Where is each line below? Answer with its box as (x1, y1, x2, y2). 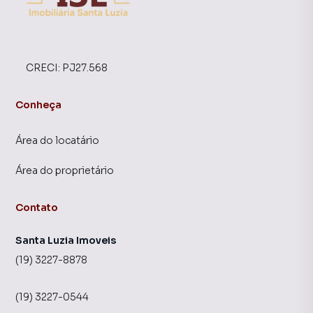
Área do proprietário (15, 164, 114, 177)
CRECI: (26, 61, 62, 74)
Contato (15, 201, 59, 214)
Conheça (15, 99, 62, 111)
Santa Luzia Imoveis (15, 234, 116, 247)
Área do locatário (15, 134, 99, 147)
